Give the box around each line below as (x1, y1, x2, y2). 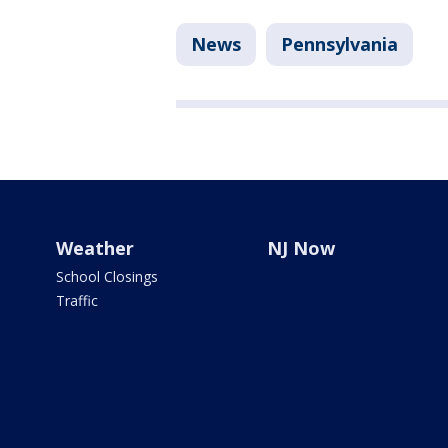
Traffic (56, 291, 98, 311)
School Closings (56, 267, 158, 287)
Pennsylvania (281, 32, 398, 57)
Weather (56, 236, 134, 261)
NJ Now (266, 236, 335, 261)
